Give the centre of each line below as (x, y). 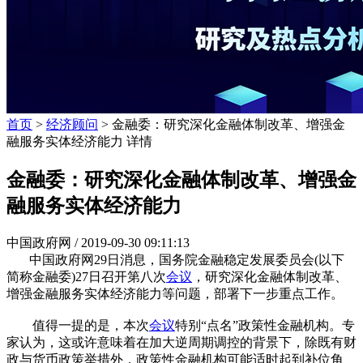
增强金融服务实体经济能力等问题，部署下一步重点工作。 (175, 293)
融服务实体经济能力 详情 (79, 141)
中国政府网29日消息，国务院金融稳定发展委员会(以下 (175, 259)
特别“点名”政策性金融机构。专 (265, 325)
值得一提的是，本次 (78, 325)
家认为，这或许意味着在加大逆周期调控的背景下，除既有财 (181, 342)
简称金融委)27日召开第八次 (86, 276)
